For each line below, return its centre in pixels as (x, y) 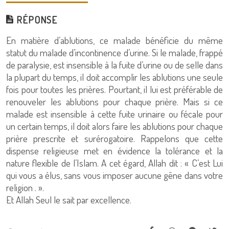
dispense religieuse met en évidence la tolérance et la (114, 151)
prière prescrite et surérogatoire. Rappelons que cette (114, 138)
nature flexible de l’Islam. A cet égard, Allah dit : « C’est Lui (114, 163)
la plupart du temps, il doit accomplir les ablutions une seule (114, 77)
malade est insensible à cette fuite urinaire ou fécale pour (114, 114)
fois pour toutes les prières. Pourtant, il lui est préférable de (114, 89)
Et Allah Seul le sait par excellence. (69, 200)
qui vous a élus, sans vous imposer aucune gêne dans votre (114, 175)
